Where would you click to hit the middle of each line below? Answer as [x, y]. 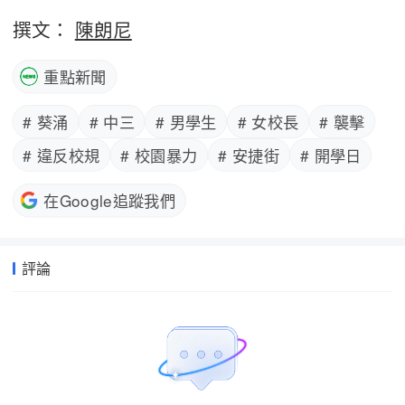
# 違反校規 [61, 155]
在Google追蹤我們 [110, 200]
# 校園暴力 [159, 155]
